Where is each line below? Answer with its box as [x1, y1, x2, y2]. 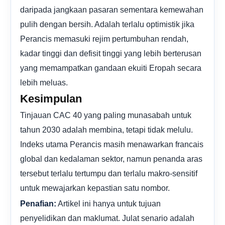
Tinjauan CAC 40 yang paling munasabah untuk [20, 110, 191, 120]
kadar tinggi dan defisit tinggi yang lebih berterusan [20, 48, 201, 58]
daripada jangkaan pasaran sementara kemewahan [20, 5, 203, 14]
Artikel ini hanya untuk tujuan [56, 198, 161, 208]
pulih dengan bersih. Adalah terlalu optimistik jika [20, 19, 194, 29]
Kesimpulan [20, 92, 82, 105]
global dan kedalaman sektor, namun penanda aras [20, 154, 202, 163]
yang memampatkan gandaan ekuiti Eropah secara [20, 63, 201, 72]
